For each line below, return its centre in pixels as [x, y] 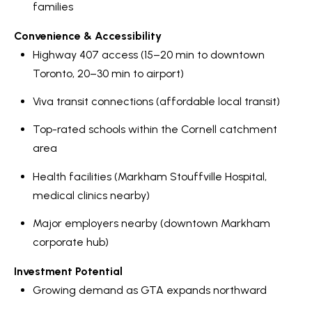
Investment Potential [68, 271]
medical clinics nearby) [91, 195]
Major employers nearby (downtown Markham [151, 223]
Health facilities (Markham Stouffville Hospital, [149, 176]
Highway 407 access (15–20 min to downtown [148, 54]
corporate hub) [70, 242]
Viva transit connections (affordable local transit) [156, 101]
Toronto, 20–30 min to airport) [108, 73]
